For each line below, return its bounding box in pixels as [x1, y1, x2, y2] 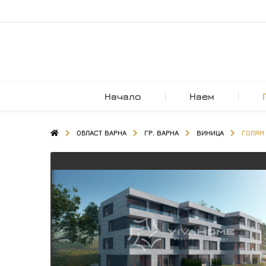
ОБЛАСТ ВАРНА [77, 128, 126, 137]
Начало [104, 91, 141, 102]
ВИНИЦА [197, 128, 224, 137]
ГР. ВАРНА [144, 128, 179, 137]
